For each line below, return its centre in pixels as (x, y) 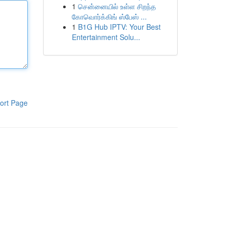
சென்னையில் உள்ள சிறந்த (117, 6)
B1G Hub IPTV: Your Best (119, 27)
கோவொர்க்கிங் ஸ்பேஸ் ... (109, 16)
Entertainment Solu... (106, 37)
